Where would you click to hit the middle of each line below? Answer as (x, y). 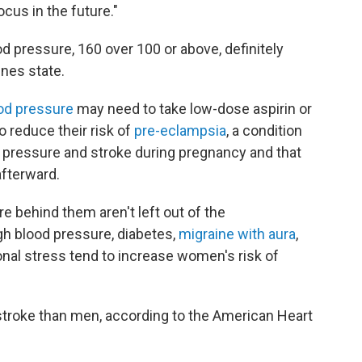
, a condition (264, 131)
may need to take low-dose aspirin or (193, 109)
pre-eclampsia (180, 131)
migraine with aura (237, 234)
